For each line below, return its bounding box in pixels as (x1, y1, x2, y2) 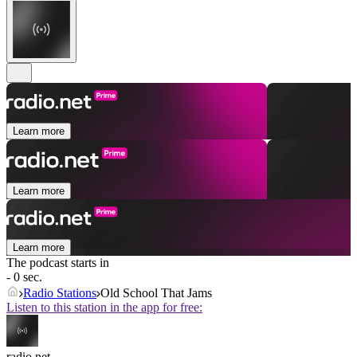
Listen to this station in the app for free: (6, 300, 202, 315)
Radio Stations (23, 286, 96, 300)
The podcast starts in (6, 256, 109, 270)
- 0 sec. (6, 270, 42, 284)
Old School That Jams (100, 286, 212, 300)
